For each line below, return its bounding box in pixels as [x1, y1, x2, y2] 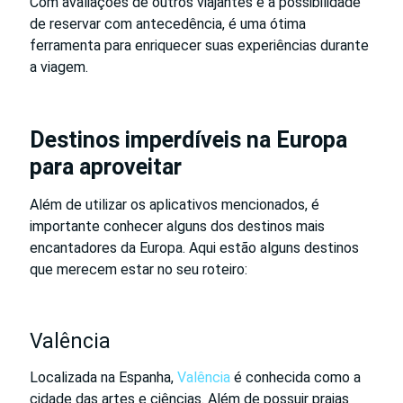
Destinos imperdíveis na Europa [30, 126, 347, 153]
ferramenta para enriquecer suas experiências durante [30, 36, 369, 54]
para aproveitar [30, 153, 182, 180]
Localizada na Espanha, [30, 368, 177, 386]
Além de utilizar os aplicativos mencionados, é [30, 195, 319, 213]
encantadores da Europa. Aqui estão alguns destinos [30, 238, 359, 256]
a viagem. [30, 58, 88, 76]
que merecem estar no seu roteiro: [30, 260, 247, 278]
